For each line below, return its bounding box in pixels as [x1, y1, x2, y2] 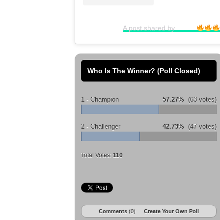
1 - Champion [81, 95, 119, 103]
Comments [99, 208, 129, 214]
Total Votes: [81, 151, 113, 159]
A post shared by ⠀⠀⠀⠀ [123, 24, 197, 32]
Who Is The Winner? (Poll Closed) [87, 66, 200, 75]
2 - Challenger [81, 122, 120, 130]
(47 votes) [184, 122, 217, 130]
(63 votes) [184, 95, 217, 103]
